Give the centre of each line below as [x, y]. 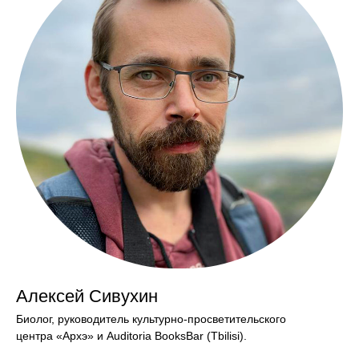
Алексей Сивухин [87, 296]
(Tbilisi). [227, 336]
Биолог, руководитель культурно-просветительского [151, 319]
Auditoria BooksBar [157, 336]
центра [36, 336]
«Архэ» [75, 336]
